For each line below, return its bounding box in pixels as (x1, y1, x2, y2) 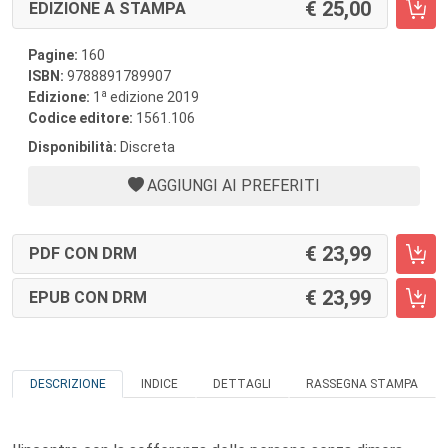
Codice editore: (28, 110, 136, 126)
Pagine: (28, 47, 78, 63)
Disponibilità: (28, 139, 117, 155)
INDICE (140, 377, 178, 391)
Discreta (117, 139, 175, 155)
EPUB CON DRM (29, 288, 147, 307)
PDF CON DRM (29, 244, 137, 263)
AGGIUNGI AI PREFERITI (147, 176, 320, 195)
